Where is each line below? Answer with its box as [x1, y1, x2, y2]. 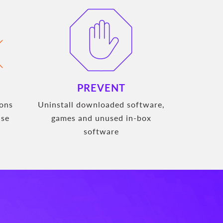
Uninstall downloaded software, [38, 99, 165, 109]
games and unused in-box [51, 112, 151, 122]
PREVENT [77, 81, 125, 94]
